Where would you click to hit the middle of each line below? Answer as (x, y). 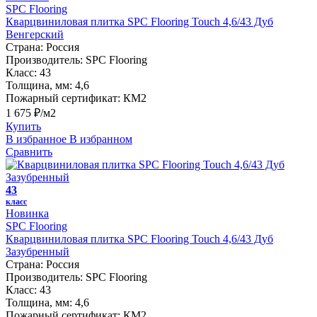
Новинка (27, 213)
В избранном (101, 139)
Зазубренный (38, 251)
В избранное (36, 139)
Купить (23, 126)
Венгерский (35, 34)
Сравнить (29, 151)
